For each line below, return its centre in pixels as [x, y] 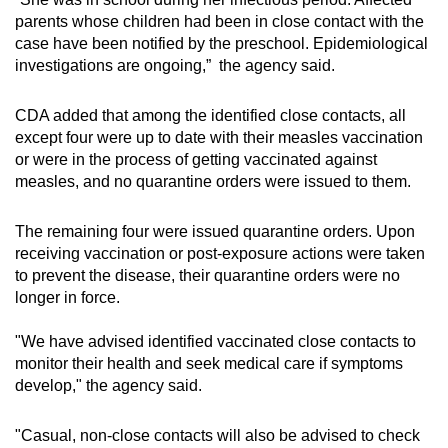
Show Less [224, 198]
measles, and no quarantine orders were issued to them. [213, 181]
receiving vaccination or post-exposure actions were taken [220, 253]
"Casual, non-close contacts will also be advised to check [217, 435]
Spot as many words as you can [207, 127]
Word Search [155, 102]
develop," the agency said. [108, 385]
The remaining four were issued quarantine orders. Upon [215, 231]
